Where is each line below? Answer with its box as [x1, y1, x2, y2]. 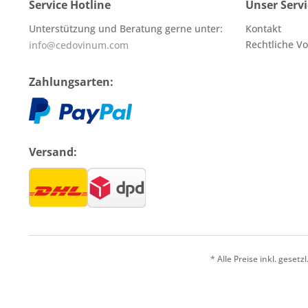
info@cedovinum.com [29, 38, 129, 52]
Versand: [29, 144, 77, 159]
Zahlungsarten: [29, 74, 113, 89]
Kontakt [245, 22, 281, 35]
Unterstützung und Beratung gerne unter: [29, 22, 223, 35]
